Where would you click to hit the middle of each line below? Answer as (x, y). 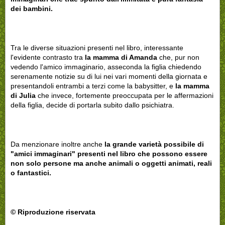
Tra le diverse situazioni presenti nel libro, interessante (97, 47)
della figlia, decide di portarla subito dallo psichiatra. (92, 105)
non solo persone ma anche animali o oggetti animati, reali (111, 163)
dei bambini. (32, 8)
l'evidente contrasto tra (48, 57)
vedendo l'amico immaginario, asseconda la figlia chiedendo (106, 67)
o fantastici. (31, 173)
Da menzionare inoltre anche (58, 144)
